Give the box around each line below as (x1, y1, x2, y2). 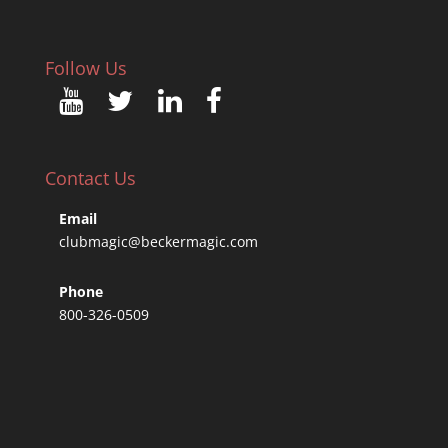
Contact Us (44, 165, 136, 190)
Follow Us (44, 56, 127, 81)
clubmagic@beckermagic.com (58, 231, 258, 251)
